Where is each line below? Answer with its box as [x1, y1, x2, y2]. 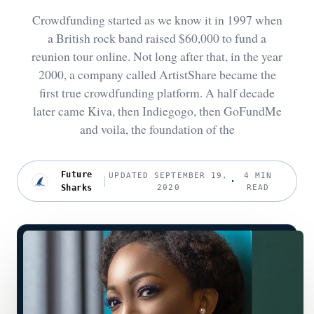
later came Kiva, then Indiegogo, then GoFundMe [32, 102, 282, 119]
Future [60, 169, 93, 179]
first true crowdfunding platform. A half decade [39, 84, 275, 101]
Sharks [60, 182, 93, 193]
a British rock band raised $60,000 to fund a [48, 29, 266, 46]
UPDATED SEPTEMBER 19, [109, 170, 228, 180]
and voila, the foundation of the [79, 121, 235, 137]
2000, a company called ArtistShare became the [38, 66, 276, 83]
